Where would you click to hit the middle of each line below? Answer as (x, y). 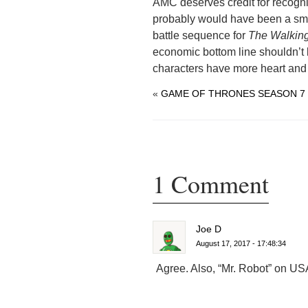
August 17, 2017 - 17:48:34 (241, 244)
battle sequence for (199, 36)
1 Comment (211, 184)
